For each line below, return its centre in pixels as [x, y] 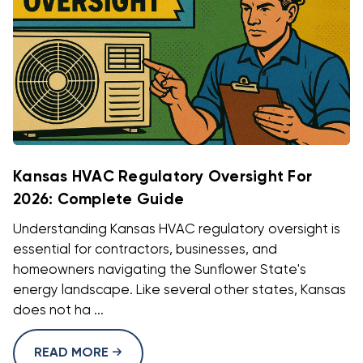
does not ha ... [58, 311]
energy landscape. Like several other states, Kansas [179, 291]
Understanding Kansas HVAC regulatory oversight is [177, 230]
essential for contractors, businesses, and [145, 250]
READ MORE [73, 354]
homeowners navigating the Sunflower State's [160, 271]
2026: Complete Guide [98, 200]
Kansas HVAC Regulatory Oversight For [162, 177]
